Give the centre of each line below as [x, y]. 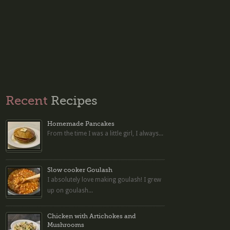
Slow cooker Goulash [80, 170]
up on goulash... [70, 190]
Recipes [73, 100]
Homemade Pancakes [81, 123]
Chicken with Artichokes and [92, 216]
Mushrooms [66, 225]
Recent [27, 100]
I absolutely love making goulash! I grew [104, 179]
